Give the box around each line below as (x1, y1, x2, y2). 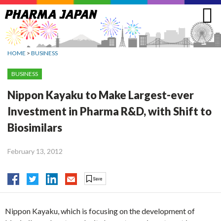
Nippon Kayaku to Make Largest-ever (7, 88, 194, 102)
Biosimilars (7, 120, 62, 134)
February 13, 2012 (7, 147, 63, 155)
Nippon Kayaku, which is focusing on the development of (5, 206, 195, 216)
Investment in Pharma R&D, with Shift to (7, 104, 212, 118)
